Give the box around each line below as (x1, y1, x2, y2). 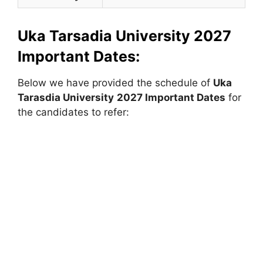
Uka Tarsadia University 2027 (18, 26, 231, 45)
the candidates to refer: (18, 106, 129, 118)
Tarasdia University (18, 91, 114, 103)
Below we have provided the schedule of (18, 76, 213, 89)
